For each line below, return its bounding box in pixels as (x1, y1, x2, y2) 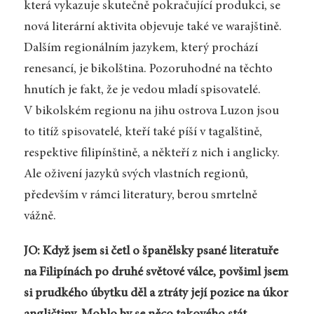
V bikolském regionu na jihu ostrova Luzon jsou (23, 104, 279, 118)
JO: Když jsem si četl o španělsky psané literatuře (23, 245, 278, 258)
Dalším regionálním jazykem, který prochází (23, 41, 258, 55)
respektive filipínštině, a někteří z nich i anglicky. (23, 146, 280, 160)
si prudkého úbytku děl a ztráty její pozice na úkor (23, 287, 288, 300)
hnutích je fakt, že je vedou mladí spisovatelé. (23, 83, 261, 97)
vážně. (23, 210, 56, 223)
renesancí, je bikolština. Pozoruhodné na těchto (23, 62, 273, 76)
